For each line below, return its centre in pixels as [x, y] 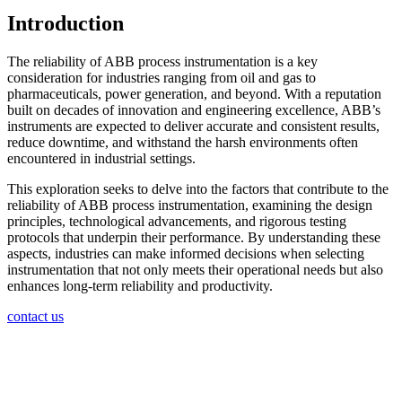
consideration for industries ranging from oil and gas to [162, 77]
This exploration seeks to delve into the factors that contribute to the [198, 188]
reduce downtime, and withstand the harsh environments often [183, 142]
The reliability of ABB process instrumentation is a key [162, 61]
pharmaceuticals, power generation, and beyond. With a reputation [194, 93]
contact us [35, 316]
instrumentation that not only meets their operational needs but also [195, 269]
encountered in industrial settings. [101, 158]
